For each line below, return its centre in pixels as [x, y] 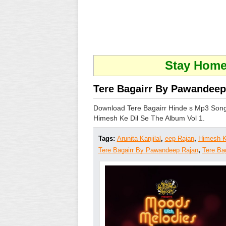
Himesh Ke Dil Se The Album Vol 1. [149, 118]
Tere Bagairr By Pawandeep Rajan [148, 150]
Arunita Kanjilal [139, 138]
